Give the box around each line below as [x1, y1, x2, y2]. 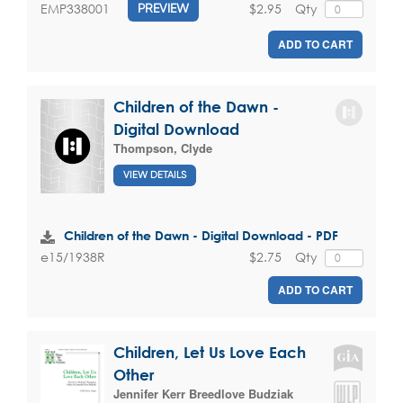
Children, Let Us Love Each [113, 343, 306, 361]
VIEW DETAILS [123, 168, 186, 181]
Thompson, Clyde [113, 139, 212, 157]
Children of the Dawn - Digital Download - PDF [64, 228, 338, 244]
